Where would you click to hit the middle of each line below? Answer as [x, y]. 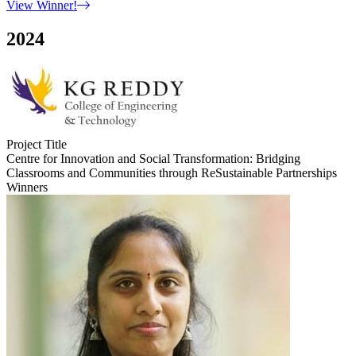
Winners [27, 187]
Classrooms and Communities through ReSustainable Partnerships [172, 172]
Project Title [37, 144]
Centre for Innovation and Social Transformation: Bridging [153, 158]
